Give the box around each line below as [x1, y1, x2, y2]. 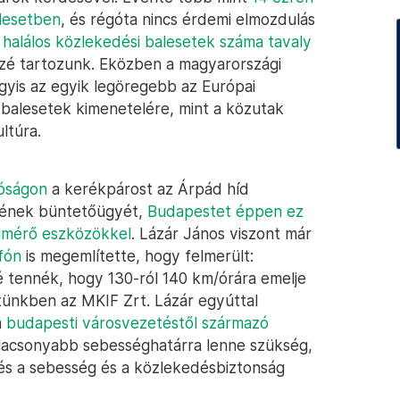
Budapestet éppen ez [147, 202, 304, 221]
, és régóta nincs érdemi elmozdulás [61, 10, 315, 29]
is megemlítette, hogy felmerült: [21, 246, 254, 265]
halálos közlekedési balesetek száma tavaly [3, 32, 312, 51]
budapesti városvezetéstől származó [6, 313, 269, 332]
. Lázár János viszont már [131, 224, 312, 243]
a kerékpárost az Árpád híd [47, 179, 249, 198]
